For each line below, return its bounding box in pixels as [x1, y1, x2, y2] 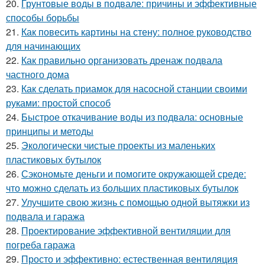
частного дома [6, 67, 69, 82]
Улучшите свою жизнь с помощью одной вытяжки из [21, 195, 250, 209]
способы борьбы [6, 11, 79, 25]
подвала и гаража [6, 209, 85, 224]
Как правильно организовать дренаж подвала [21, 53, 222, 67]
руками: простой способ [6, 96, 111, 110]
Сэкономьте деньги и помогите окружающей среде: [21, 167, 246, 181]
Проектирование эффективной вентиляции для [21, 224, 231, 238]
